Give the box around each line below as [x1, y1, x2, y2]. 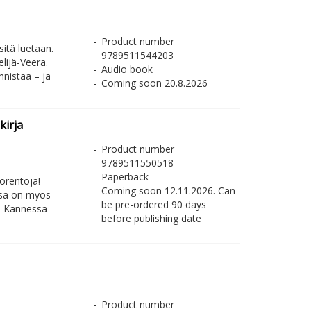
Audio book [101, 62, 153, 76]
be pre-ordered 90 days [101, 198, 206, 211]
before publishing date [101, 212, 201, 225]
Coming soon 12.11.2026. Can [101, 184, 235, 197]
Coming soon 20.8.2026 [101, 76, 208, 90]
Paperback [101, 170, 149, 183]
